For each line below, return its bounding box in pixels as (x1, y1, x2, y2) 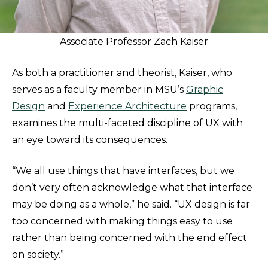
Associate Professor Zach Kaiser (60, 36, 208, 47)
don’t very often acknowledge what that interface (12, 182, 252, 193)
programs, (187, 100, 237, 112)
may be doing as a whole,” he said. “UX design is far (12, 199, 250, 210)
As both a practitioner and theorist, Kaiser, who (12, 67, 232, 78)
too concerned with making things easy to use (12, 215, 233, 227)
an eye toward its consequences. (12, 134, 167, 145)
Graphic (186, 84, 223, 95)
